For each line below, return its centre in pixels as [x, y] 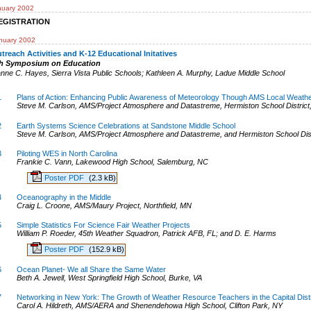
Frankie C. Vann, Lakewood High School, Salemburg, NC [112, 161]
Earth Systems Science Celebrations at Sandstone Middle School [126, 125]
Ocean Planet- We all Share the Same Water [91, 269]
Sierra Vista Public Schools [97, 73]
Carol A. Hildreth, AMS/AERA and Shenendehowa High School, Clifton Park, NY [149, 305]
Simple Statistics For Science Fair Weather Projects [103, 225]
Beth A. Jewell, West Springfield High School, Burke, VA [109, 277]
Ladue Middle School [250, 73]
